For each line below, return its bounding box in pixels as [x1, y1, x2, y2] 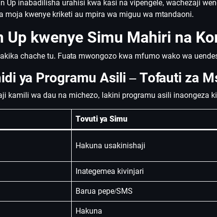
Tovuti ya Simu [76, 114, 127, 124]
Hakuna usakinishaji [76, 141, 145, 150]
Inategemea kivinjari [76, 167, 144, 176]
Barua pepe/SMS [76, 186, 133, 196]
